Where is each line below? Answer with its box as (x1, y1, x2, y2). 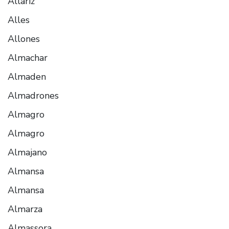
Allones (8, 32, 40, 45)
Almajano (8, 146, 47, 158)
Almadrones (8, 89, 59, 102)
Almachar (8, 51, 48, 64)
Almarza (8, 202, 42, 215)
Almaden (8, 70, 46, 83)
